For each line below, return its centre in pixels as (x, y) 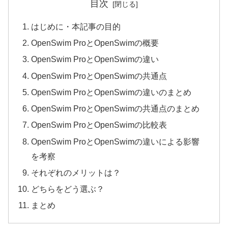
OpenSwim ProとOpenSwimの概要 (95, 43)
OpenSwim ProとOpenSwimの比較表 (99, 125)
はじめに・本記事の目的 (76, 27)
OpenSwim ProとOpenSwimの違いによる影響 (116, 141)
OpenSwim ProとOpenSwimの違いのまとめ (111, 92)
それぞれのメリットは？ (76, 172)
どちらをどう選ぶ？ (68, 189)
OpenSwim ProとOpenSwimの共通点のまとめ (116, 109)
